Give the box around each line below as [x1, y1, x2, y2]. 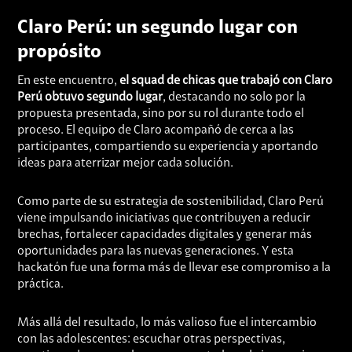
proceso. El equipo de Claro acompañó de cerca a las [17, 124, 295, 137]
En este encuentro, [17, 75, 120, 87]
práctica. [17, 278, 64, 291]
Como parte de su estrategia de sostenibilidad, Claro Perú [17, 196, 324, 208]
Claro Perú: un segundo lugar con [17, 19, 299, 38]
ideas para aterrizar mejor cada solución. [17, 157, 234, 170]
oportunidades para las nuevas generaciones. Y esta [17, 245, 295, 258]
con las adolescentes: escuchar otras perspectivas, [17, 333, 286, 346]
